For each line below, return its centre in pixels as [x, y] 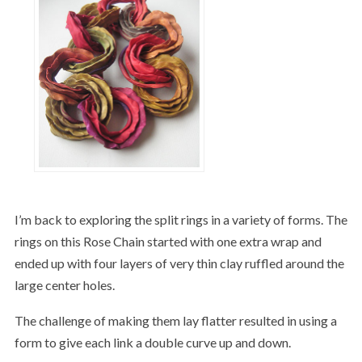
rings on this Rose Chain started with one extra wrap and [168, 241]
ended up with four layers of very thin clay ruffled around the [179, 263]
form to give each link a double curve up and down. [152, 343]
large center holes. [64, 284]
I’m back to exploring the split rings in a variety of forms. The [181, 219]
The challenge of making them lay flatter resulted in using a [175, 321]
